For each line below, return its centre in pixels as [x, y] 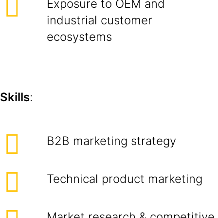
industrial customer [100, 20]
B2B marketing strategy [111, 141]
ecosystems [79, 37]
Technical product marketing [125, 179]
